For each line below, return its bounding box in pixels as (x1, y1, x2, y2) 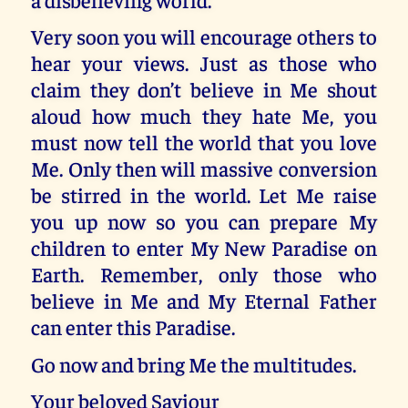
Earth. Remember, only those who (31, 260, 377, 288)
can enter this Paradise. (31, 313, 236, 341)
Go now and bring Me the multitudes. (31, 350, 357, 377)
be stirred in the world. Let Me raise (31, 181, 377, 209)
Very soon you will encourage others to (31, 23, 377, 50)
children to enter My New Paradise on (31, 234, 377, 261)
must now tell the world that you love (31, 128, 377, 156)
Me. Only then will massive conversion (31, 155, 377, 182)
